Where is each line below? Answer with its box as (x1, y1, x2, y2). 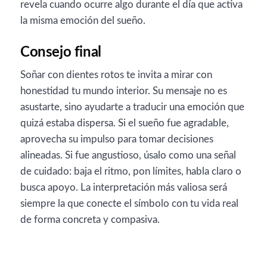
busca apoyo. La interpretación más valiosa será (20, 182, 227, 193)
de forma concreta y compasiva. (20, 214, 160, 225)
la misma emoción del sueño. (20, 15, 145, 26)
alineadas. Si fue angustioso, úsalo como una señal (20, 150, 236, 160)
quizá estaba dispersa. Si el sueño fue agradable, (20, 117, 229, 128)
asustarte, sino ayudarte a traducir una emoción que (20, 101, 244, 112)
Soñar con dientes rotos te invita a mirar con (20, 69, 212, 80)
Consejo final (20, 45, 101, 60)
